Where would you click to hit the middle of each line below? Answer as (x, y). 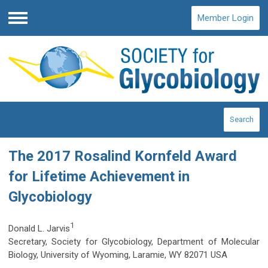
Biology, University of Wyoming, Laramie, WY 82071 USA (118, 255)
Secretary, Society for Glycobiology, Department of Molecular (134, 241)
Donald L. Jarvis (39, 228)
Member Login (226, 18)
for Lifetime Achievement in (99, 176)
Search (242, 119)
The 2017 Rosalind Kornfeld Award (123, 156)
